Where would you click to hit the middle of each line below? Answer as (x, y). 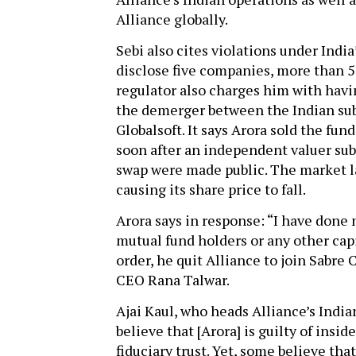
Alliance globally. (172, 19)
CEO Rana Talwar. (172, 280)
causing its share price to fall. (211, 189)
